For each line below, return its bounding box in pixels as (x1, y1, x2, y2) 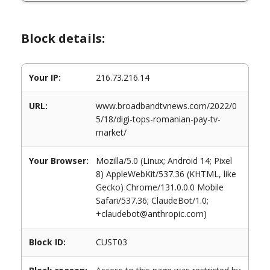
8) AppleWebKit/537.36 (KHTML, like (96, 168, 236, 180)
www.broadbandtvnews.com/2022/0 (96, 100, 237, 111)
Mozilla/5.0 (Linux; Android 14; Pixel (96, 155, 232, 166)
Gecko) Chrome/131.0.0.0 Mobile (96, 181, 224, 193)
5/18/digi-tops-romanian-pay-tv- (96, 113, 221, 125)
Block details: (21, 30, 105, 46)
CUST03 (96, 236, 127, 248)
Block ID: (29, 236, 66, 248)
